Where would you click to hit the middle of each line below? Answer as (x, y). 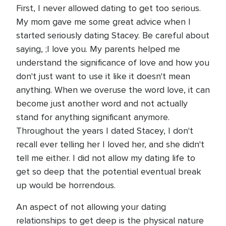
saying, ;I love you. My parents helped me (98, 49)
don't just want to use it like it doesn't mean (103, 76)
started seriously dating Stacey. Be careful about (113, 35)
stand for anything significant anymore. (93, 117)
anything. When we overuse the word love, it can (113, 90)
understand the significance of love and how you (113, 63)
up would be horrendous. (66, 185)
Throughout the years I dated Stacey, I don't (105, 131)
